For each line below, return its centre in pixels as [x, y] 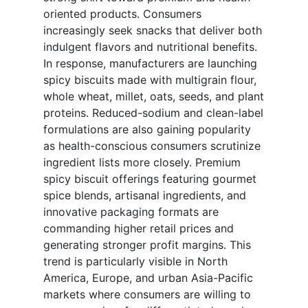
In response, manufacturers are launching [150, 64]
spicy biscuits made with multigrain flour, [150, 80]
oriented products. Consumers [122, 14]
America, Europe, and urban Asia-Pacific [148, 278]
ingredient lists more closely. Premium [142, 163]
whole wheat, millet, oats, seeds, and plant [154, 97]
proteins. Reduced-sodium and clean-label [153, 113]
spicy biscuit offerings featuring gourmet [150, 179]
